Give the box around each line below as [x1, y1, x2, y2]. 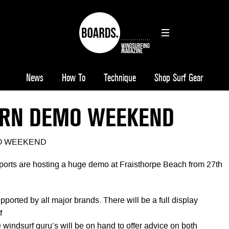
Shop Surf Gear [154, 72, 203, 84]
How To [62, 72, 85, 84]
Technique [104, 72, 136, 84]
